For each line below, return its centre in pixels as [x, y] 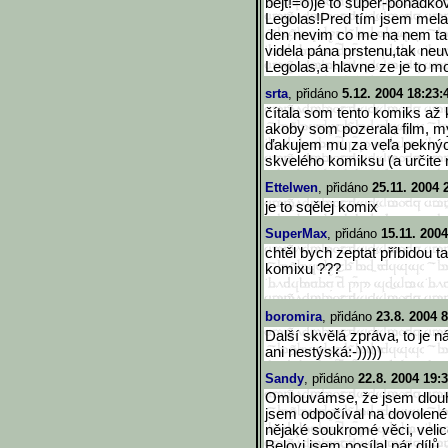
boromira [293, 316]
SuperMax [296, 233]
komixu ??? [303, 269]
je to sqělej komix [321, 207]
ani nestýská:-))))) [323, 352]
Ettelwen [291, 187]
